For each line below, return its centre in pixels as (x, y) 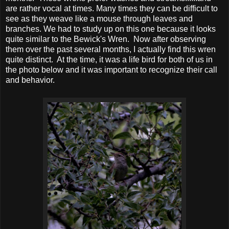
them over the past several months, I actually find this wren (111, 49)
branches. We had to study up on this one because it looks (111, 29)
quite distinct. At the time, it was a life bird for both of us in (109, 59)
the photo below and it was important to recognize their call (111, 70)
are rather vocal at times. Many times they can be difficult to (112, 8)
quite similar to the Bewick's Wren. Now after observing (106, 39)
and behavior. (30, 80)
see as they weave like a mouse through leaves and (99, 18)
